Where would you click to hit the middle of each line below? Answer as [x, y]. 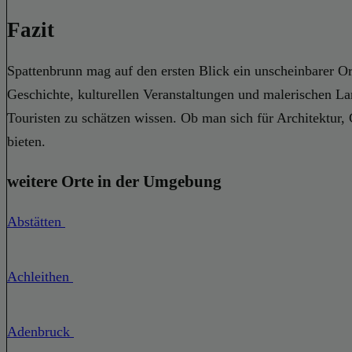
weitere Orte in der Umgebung [114, 182]
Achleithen [40, 277]
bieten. [26, 142]
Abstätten [36, 222]
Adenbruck [40, 332]
